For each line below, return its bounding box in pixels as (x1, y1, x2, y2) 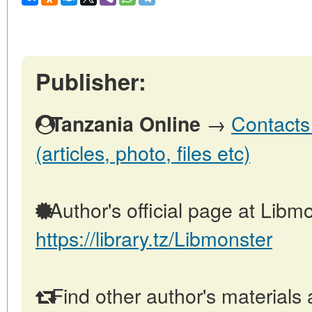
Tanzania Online (51, 109, 201, 138)
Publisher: (36, 65, 146, 97)
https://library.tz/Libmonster (36, 224, 272, 252)
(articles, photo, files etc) (36, 138, 250, 166)
